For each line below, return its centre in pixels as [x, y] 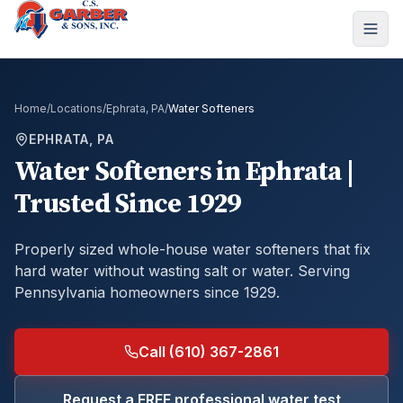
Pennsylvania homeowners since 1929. [147, 292]
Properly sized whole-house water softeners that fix [193, 249]
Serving [322, 271]
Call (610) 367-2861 [209, 352]
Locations [76, 108]
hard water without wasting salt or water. [154, 271]
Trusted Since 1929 [128, 204]
